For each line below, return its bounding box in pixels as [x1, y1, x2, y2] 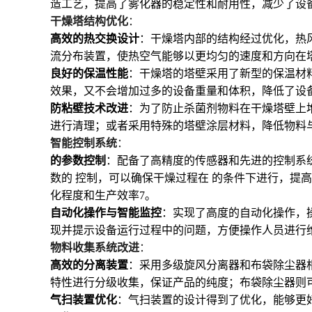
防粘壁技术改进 [50, 102, 128, 114]
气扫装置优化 [50, 294, 117, 306]
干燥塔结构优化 [50, 15, 128, 27]
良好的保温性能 [50, 68, 128, 79]
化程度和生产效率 [50, 189, 139, 201]
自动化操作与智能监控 [50, 207, 162, 219]
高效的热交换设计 [50, 33, 139, 45]
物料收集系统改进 [50, 242, 139, 253]
